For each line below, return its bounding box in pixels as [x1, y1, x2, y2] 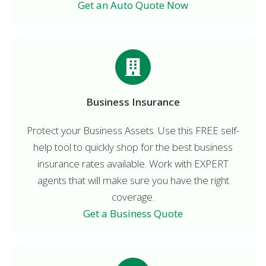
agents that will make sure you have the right [37, 173, 229, 187]
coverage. [112, 189, 154, 204]
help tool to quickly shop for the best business [33, 140, 233, 154]
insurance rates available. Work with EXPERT [37, 156, 229, 170]
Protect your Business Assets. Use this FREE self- [27, 123, 239, 137]
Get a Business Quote [83, 206, 183, 220]
